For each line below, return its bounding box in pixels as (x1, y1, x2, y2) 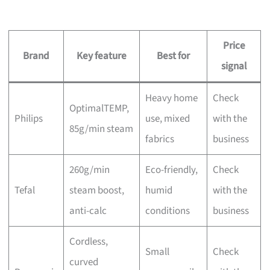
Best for (157, 48, 190, 63)
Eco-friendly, (145, 162, 198, 177)
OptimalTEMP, (69, 101, 129, 116)
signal (221, 58, 247, 74)
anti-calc (69, 203, 107, 218)
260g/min (69, 162, 110, 177)
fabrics (145, 131, 174, 146)
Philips (14, 111, 43, 126)
